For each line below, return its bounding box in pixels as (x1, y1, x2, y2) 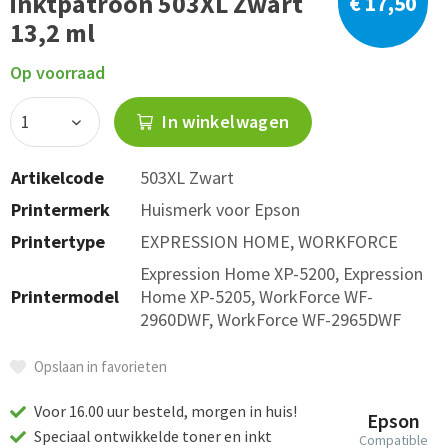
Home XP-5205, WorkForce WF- (140, 285, 373, 308)
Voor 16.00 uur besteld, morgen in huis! (31, 401, 297, 421)
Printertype (11, 230, 105, 253)
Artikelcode (11, 166, 104, 189)
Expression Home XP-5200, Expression (140, 262, 423, 285)
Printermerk (11, 198, 110, 221)
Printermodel (11, 285, 119, 308)
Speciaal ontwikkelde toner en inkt (31, 426, 272, 446)
